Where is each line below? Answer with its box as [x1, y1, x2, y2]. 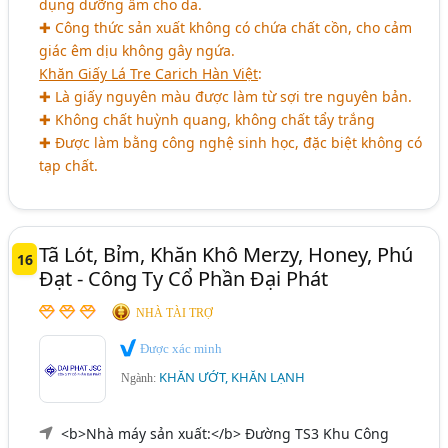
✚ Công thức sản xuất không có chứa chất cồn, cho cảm [39, 17, 413, 37]
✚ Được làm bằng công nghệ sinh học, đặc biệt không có [39, 132, 423, 152]
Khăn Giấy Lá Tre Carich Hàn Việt [39, 63, 259, 83]
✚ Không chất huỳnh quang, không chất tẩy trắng [39, 109, 376, 129]
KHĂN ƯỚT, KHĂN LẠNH [159, 368, 306, 387]
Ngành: [121, 371, 160, 386]
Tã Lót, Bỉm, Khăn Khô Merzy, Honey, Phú [39, 240, 414, 268]
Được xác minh [137, 340, 223, 356]
